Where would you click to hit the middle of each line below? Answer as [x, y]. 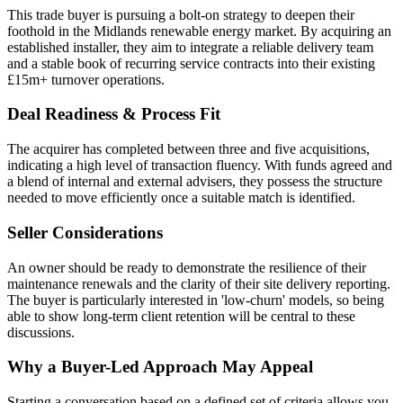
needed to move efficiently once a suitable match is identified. [181, 198]
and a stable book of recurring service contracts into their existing [191, 63]
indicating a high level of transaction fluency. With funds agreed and [200, 166]
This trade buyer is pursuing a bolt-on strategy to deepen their [181, 14]
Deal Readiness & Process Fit [114, 114]
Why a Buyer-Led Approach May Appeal [160, 367]
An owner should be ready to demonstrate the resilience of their [187, 267]
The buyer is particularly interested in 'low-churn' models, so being [196, 300]
